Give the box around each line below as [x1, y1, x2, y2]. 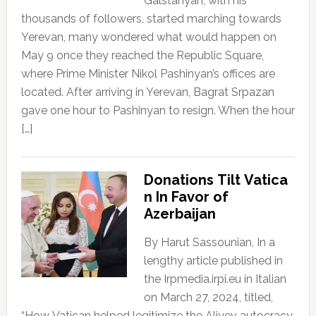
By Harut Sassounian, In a [143, 235, 275, 249]
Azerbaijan [143, 205, 216, 222]
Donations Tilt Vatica [143, 171, 288, 188]
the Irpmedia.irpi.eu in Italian [143, 272, 286, 286]
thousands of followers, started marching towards [20, 11, 281, 25]
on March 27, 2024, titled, [143, 290, 273, 304]
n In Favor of [143, 188, 229, 205]
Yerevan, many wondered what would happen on [20, 30, 276, 44]
